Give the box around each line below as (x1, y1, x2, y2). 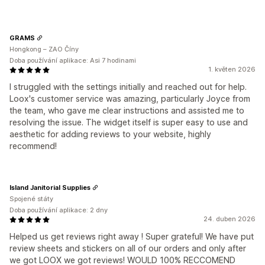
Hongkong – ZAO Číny (9, 45, 79, 53)
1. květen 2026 (208, 65, 256, 73)
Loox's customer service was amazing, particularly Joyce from (9, 93, 250, 104)
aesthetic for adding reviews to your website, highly (9, 129, 211, 139)
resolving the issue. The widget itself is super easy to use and (9, 117, 248, 127)
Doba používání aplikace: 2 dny (9, 206, 108, 214)
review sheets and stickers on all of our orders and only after (9, 243, 246, 253)
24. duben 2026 (203, 215, 256, 223)
